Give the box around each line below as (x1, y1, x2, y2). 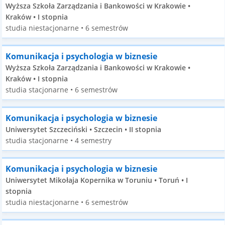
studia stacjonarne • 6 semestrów (6, 85, 118, 94)
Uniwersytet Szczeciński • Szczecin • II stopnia (6, 125, 162, 134)
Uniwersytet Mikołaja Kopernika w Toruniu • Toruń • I (6, 175, 188, 185)
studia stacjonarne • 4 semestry (6, 136, 112, 145)
